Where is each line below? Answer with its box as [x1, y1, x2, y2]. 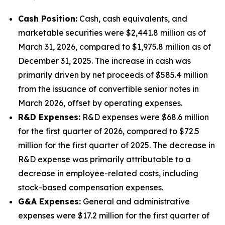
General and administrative [81, 196, 190, 206]
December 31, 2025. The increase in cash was [18, 55, 191, 66]
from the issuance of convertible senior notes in [18, 83, 199, 94]
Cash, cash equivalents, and [77, 13, 187, 24]
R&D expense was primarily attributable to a [18, 154, 191, 164]
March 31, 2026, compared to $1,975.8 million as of [18, 41, 211, 52]
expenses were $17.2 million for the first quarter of [18, 210, 209, 220]
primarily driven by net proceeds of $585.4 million [18, 69, 208, 80]
